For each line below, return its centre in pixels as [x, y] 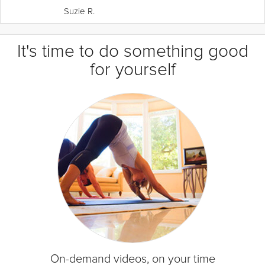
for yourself [132, 69]
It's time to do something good [132, 51]
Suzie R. [79, 11]
